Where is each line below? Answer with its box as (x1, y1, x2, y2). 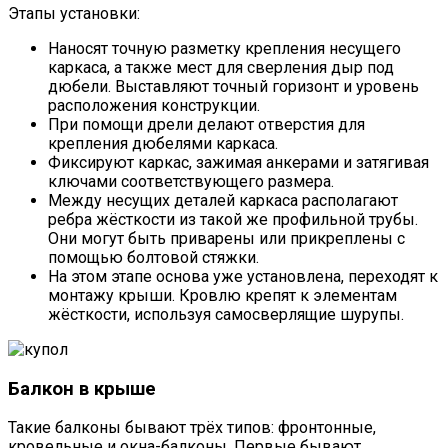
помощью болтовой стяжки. (48, 248, 259, 268)
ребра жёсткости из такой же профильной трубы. (48, 210, 418, 230)
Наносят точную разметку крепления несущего (48, 39, 401, 59)
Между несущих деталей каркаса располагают (48, 191, 398, 211)
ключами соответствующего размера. (48, 172, 334, 192)
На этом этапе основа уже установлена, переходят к (48, 267, 438, 287)
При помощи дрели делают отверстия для (48, 115, 365, 135)
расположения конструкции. (48, 96, 260, 116)
